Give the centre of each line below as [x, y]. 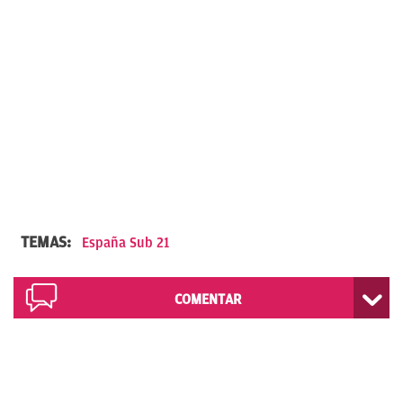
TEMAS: [48, 242]
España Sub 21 [125, 242]
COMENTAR [207, 299]
